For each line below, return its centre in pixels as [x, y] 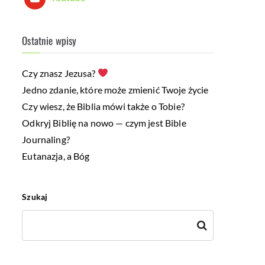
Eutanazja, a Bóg [56, 156]
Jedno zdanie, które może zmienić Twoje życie [115, 89]
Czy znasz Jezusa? [60, 73]
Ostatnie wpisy [49, 40]
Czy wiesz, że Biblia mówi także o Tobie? [103, 106]
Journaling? [46, 139]
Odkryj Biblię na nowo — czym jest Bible [104, 122]
